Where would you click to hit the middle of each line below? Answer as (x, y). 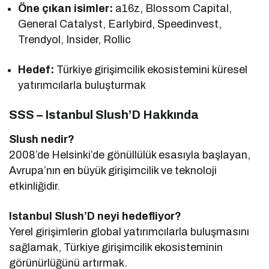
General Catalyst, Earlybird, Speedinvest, (120, 24)
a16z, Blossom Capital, (173, 8)
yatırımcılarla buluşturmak (82, 85)
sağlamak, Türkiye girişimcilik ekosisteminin (116, 247)
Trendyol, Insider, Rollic (75, 39)
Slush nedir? (42, 139)
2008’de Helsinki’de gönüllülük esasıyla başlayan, (130, 155)
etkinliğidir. (35, 186)
